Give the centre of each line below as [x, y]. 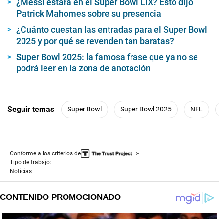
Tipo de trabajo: [31, 162]
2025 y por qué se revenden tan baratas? [95, 41]
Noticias [21, 171]
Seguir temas [31, 109]
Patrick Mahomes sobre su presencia [89, 13]
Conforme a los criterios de [45, 153]
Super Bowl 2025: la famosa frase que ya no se [107, 57]
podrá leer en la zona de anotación [83, 68]
